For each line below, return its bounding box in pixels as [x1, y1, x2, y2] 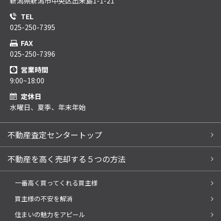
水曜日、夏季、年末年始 [10, 102, 86, 112]
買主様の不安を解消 [15, 194, 73, 204]
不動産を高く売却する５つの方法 [7, 153, 126, 165]
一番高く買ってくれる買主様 [15, 178, 98, 188]
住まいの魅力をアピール [15, 210, 85, 220]
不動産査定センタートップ [7, 129, 102, 141]
